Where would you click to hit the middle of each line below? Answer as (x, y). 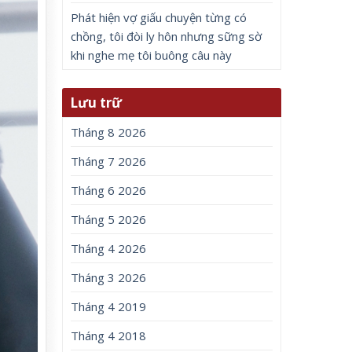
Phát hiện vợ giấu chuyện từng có (159, 17)
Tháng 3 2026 (109, 278)
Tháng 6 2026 (109, 191)
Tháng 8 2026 (109, 132)
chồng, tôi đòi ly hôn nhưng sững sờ (167, 36)
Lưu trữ (96, 103)
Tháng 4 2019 (109, 307)
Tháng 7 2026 (109, 161)
